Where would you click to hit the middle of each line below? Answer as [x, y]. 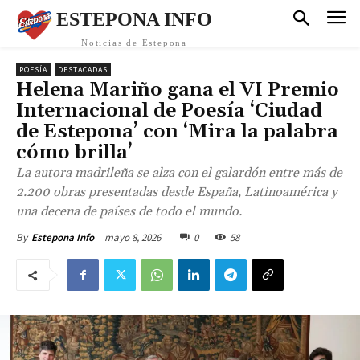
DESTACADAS [83, 70]
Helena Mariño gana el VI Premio [178, 90]
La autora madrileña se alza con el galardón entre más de [179, 173]
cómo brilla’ [74, 153]
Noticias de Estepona [134, 43]
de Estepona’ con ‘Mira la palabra [177, 132]
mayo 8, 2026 [133, 237]
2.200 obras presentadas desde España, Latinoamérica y [177, 192]
